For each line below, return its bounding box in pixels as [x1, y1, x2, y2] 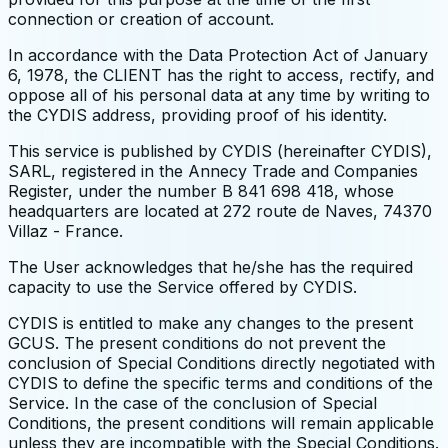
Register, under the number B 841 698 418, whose [8, 181, 394, 202]
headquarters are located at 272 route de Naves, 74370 [8, 201, 432, 222]
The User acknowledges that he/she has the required [8, 257, 413, 278]
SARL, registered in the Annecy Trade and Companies [8, 161, 418, 182]
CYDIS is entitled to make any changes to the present [8, 313, 413, 334]
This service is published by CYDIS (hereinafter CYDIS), [8, 141, 432, 162]
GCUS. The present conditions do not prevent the [8, 333, 386, 354]
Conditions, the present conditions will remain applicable [8, 413, 434, 434]
